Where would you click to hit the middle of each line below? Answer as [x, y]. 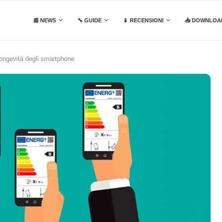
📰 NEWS [45, 20]
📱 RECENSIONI [143, 20]
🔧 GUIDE [89, 20]
